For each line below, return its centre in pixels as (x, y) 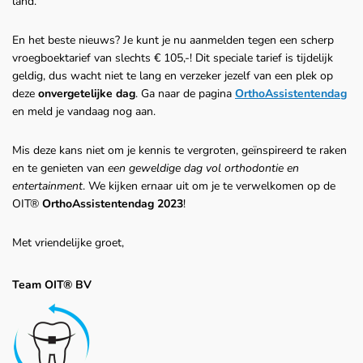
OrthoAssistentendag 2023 (113, 204)
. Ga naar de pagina (185, 94)
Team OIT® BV (52, 285)
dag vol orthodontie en (241, 169)
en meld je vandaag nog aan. (84, 112)
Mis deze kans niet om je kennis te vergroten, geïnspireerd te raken (179, 151)
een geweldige (146, 169)
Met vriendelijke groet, (68, 243)
